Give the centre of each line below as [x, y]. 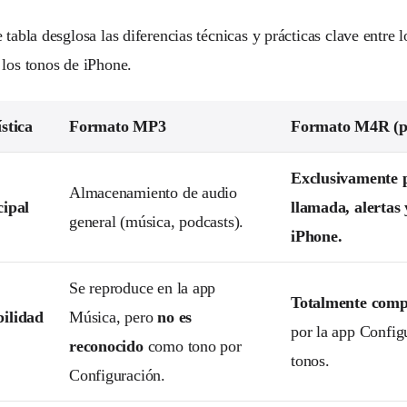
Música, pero [114, 317]
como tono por [192, 346]
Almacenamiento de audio [154, 192]
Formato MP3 [118, 126]
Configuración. [117, 375]
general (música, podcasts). [157, 221]
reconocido [106, 346]
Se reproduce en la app [143, 288]
